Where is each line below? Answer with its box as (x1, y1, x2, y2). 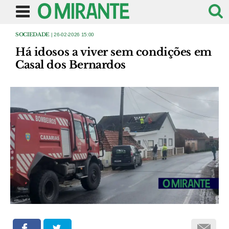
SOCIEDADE (15, 31, 50, 38)
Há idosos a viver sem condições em (15, 45, 212, 59)
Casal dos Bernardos (15, 58, 126, 72)
